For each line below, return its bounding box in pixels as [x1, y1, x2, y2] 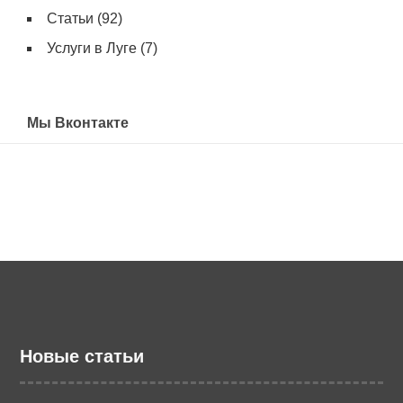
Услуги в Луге [47, 40, 137, 56]
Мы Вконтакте [27, 115, 129, 130]
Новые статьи [20, 346, 145, 366]
